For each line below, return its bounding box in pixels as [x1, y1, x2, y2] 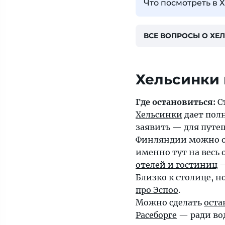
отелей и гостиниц [136, 160, 217, 170]
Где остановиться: [136, 97, 215, 107]
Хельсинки [136, 109, 182, 120]
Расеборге [136, 210, 177, 220]
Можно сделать [136, 197, 204, 208]
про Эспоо [136, 185, 178, 195]
